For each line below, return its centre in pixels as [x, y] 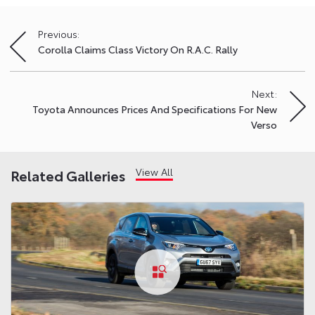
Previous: [59, 33]
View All [154, 171]
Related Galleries [68, 175]
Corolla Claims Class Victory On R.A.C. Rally [138, 49]
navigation [45, 61]
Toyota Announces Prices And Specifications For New [155, 109]
